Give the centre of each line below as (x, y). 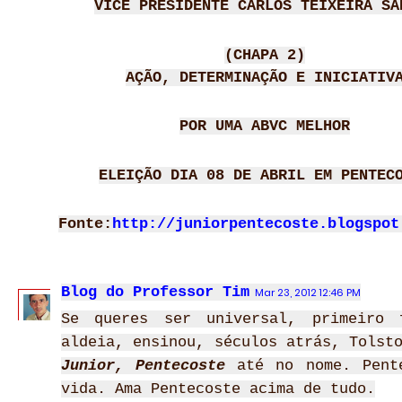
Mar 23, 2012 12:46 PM (308, 293)
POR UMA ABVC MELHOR (265, 126)
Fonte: (85, 224)
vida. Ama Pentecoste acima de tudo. (218, 389)
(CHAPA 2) (265, 55)
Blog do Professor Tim (155, 292)
